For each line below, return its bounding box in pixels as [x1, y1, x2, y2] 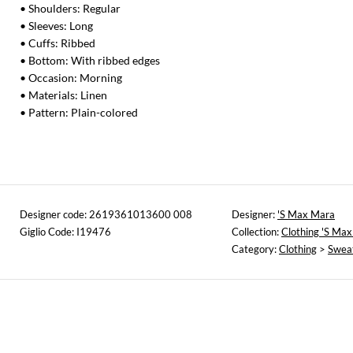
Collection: [232, 225, 281, 239]
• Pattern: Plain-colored [20, 106, 138, 120]
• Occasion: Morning [20, 71, 122, 85]
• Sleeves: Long [20, 19, 93, 33]
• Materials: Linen [20, 88, 107, 102]
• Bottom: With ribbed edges [20, 54, 160, 68]
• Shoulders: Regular [20, 2, 121, 16]
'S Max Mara [277, 208, 335, 221]
